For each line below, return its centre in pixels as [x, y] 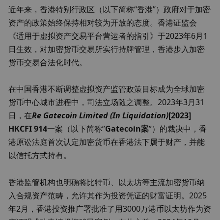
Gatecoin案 [127, 129]
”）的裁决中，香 [178, 129]
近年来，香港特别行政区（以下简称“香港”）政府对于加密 [110, 9]
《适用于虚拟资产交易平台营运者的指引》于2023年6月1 [108, 36]
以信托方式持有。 [40, 155]
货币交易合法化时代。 [48, 62]
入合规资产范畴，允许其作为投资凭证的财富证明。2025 [108, 195]
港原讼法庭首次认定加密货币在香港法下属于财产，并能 [107, 142]
